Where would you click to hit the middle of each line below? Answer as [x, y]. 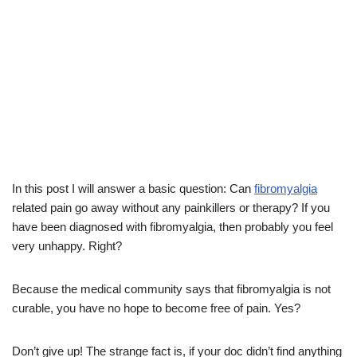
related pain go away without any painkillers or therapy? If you [171, 208]
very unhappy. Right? [67, 246]
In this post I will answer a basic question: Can [133, 189]
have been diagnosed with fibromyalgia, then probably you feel [173, 227]
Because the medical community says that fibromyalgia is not [171, 289]
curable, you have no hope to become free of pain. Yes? [156, 308]
